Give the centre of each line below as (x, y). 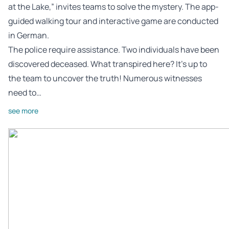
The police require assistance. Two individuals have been (114, 49)
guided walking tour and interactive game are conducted (113, 21)
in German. (29, 35)
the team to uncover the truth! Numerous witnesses (105, 78)
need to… (25, 92)
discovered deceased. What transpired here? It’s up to (108, 64)
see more (23, 110)
